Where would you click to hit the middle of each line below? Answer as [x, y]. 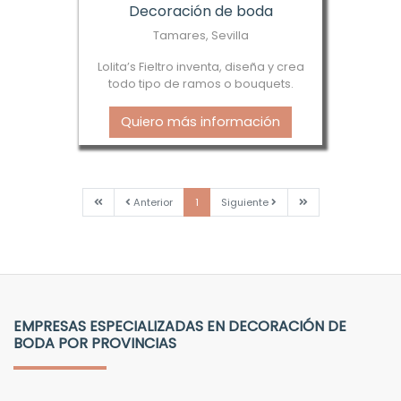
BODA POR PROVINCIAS [95, 343]
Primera [121, 201]
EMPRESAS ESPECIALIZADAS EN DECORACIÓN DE [180, 326]
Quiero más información [200, 121]
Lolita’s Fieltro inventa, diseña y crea [200, 66]
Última [323, 201]
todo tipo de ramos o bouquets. [200, 83]
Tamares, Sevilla [200, 35]
